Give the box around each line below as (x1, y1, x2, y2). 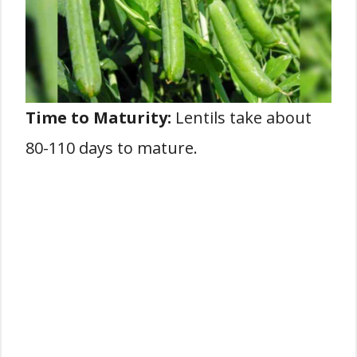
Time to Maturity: (25, 107, 171, 128)
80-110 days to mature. (25, 137, 198, 159)
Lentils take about (171, 107, 312, 128)
